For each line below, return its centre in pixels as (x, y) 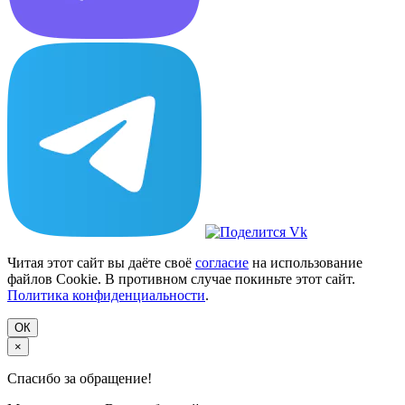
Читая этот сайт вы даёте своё (101, 262)
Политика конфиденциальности (106, 295)
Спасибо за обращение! (80, 378)
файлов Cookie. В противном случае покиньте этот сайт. (181, 278)
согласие (222, 262)
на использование (306, 262)
